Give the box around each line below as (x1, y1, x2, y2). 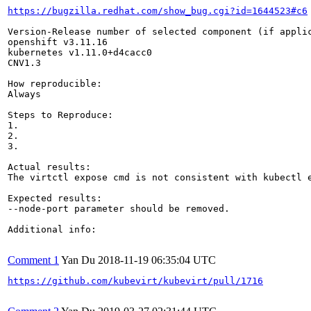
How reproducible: (8, 78, 102, 89)
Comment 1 (8, 254, 59, 266)
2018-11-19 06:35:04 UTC (98, 254, 216, 266)
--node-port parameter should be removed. (8, 203, 230, 214)
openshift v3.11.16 (8, 37, 108, 47)
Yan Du (61, 254, 95, 266)
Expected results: (8, 193, 102, 203)
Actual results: (8, 162, 91, 172)
